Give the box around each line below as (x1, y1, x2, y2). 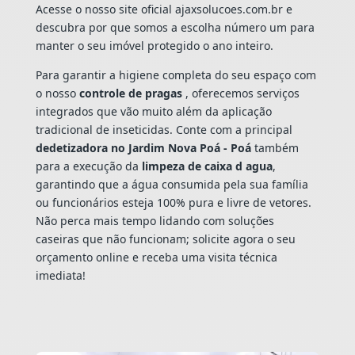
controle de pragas (78, 85, 185, 101)
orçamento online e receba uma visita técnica (35, 249, 277, 265)
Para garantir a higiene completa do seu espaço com (35, 67, 316, 82)
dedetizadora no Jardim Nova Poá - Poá (35, 139, 251, 155)
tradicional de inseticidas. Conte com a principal (35, 121, 292, 137)
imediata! (35, 267, 86, 283)
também (250, 139, 299, 155)
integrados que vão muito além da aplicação (35, 103, 272, 119)
